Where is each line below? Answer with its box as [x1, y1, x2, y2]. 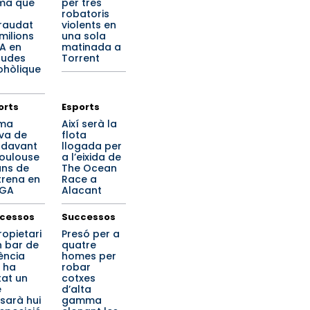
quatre [62, 238, 96, 252]
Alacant [62, 183, 102, 197]
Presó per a [62, 227, 120, 241]
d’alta [62, 282, 91, 296]
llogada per [62, 139, 122, 153]
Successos [62, 210, 116, 224]
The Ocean [62, 161, 117, 175]
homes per [62, 249, 116, 263]
